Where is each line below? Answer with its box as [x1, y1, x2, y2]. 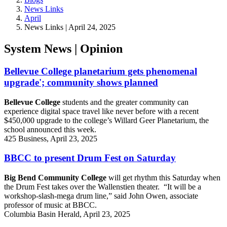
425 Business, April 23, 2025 [4, 134, 97, 143]
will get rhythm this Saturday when [108, 173, 220, 182]
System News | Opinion [4, 42, 123, 56]
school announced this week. [4, 125, 96, 134]
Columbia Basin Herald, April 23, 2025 [4, 210, 130, 219]
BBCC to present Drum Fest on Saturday [4, 153, 176, 164]
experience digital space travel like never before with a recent [4, 106, 199, 116]
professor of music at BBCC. [4, 201, 97, 210]
